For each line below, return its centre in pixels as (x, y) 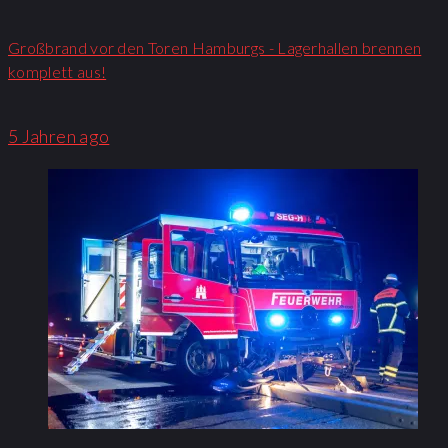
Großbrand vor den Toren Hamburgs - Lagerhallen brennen (215, 47)
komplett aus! (57, 71)
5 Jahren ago (59, 135)
